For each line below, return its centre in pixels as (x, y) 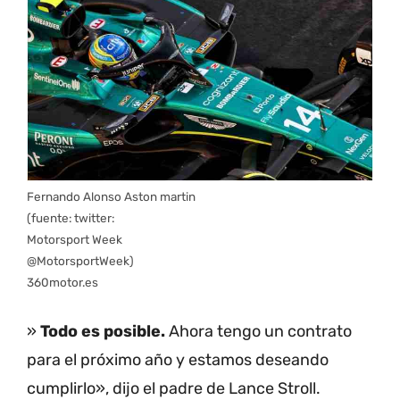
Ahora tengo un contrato (258, 332)
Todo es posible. (103, 332)
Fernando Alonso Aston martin (111, 197)
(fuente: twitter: (71, 218)
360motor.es (62, 283)
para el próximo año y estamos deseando (178, 360)
